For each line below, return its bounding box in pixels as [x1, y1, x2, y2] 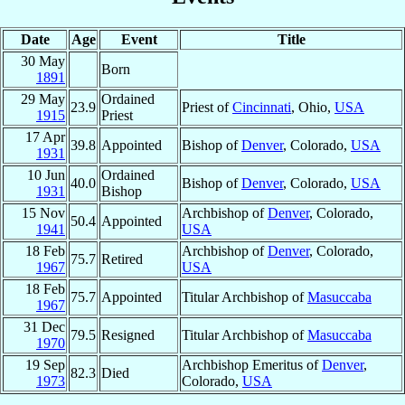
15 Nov [22, 204, 65, 221]
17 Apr [25, 128, 65, 145]
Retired [101, 250, 143, 267]
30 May [21, 52, 65, 69]
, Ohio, [291, 99, 334, 115]
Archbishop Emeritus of [182, 356, 322, 372]
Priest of [182, 99, 232, 115]
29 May [21, 90, 65, 107]
